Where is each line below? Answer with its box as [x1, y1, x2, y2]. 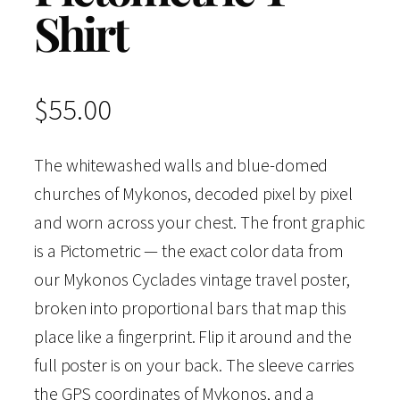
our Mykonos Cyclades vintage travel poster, [34, 267, 350, 290]
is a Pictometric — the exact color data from [34, 238, 344, 262]
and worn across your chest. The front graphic [34, 210, 365, 233]
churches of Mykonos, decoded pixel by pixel [34, 181, 353, 204]
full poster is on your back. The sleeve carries [34, 353, 355, 376]
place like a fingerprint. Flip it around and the [34, 324, 353, 347]
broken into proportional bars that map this [34, 296, 346, 319]
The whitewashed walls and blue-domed [34, 153, 329, 176]
